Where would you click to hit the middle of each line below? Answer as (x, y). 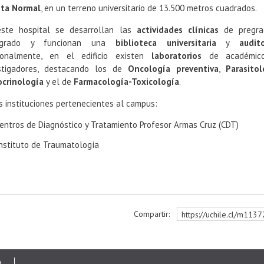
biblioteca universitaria (166, 43)
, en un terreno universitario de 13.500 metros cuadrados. (149, 8)
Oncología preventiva (173, 69)
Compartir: (152, 214)
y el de (59, 82)
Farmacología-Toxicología (126, 82)
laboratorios (176, 56)
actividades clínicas (180, 30)
